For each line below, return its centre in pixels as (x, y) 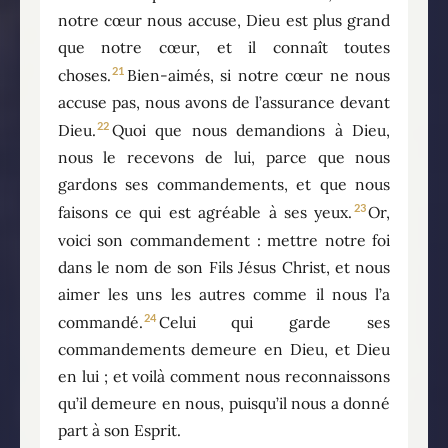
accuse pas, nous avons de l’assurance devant (224, 102)
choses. (84, 75)
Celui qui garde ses (274, 321)
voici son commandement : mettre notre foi (224, 239)
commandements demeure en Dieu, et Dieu (224, 348)
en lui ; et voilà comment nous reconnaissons (224, 375)
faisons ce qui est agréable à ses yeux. (205, 212)
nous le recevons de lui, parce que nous (224, 157)
